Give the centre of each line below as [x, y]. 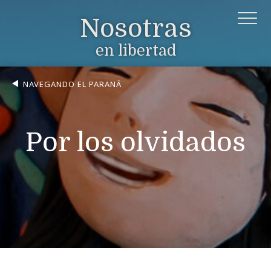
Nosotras [135, 28]
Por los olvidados [135, 142]
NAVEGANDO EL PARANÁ [72, 84]
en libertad [135, 50]
